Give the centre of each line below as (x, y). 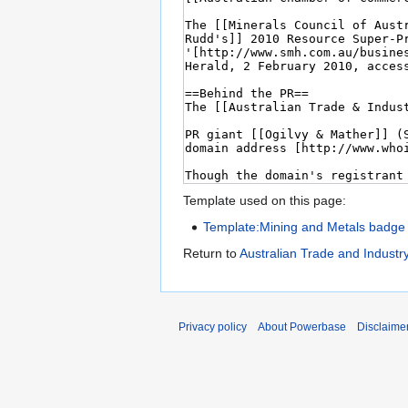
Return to (211, 254)
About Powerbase (302, 327)
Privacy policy (213, 327)
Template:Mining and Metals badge (305, 227)
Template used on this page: (265, 201)
